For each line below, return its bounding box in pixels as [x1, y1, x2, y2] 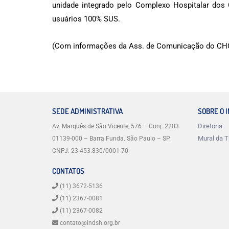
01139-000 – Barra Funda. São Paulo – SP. [52, 135, 171, 143]
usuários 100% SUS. [52, 14, 120, 24]
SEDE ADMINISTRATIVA [52, 106, 123, 117]
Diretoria [198, 122, 222, 130]
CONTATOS [52, 166, 84, 176]
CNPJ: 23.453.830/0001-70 [52, 147, 128, 155]
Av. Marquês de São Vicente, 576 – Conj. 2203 [52, 123, 179, 130]
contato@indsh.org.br [60, 219, 120, 227]
